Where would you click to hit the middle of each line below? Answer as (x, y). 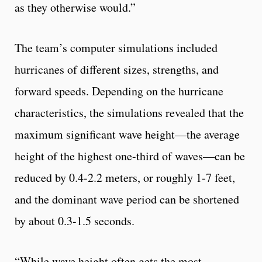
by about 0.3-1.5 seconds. (75, 220)
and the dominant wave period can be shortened (127, 199)
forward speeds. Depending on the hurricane (119, 91)
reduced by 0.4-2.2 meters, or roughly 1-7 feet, (125, 177)
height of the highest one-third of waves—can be (130, 156)
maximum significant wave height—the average (127, 134)
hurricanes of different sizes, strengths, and (117, 69)
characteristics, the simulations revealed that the (129, 112)
